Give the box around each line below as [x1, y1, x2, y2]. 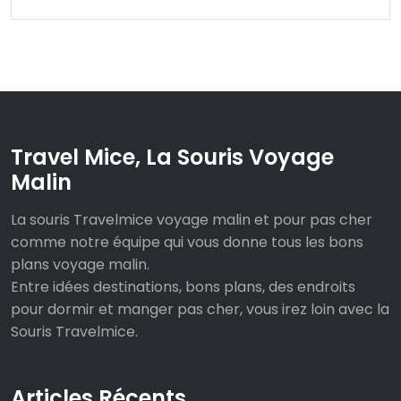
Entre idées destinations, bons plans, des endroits [11, 277, 355, 298]
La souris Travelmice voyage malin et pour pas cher [11, 209, 372, 231]
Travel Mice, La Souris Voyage [11, 142, 334, 173]
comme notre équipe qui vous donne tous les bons [11, 232, 363, 253]
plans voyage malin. [11, 254, 149, 276]
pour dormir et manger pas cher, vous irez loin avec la [11, 299, 389, 320]
